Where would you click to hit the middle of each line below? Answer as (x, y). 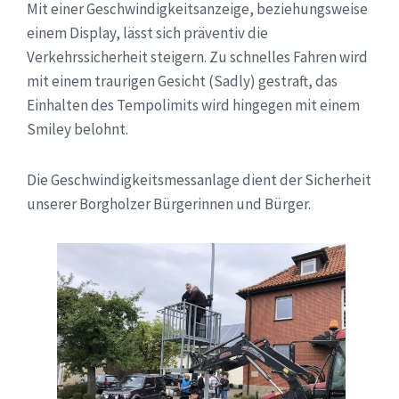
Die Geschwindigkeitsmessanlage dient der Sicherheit (199, 179)
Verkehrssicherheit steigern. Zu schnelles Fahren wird (197, 57)
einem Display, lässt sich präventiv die (147, 33)
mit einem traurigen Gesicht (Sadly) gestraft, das (182, 81)
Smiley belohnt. (77, 129)
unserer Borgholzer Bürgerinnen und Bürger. (169, 204)
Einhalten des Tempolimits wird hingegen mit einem (193, 105)
